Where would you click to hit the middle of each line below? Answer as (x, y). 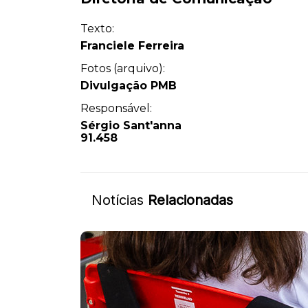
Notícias (120, 200)
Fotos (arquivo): (123, 68)
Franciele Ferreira (132, 45)
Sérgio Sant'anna (131, 125)
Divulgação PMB (129, 85)
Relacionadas (190, 200)
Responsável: (116, 108)
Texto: (97, 28)
